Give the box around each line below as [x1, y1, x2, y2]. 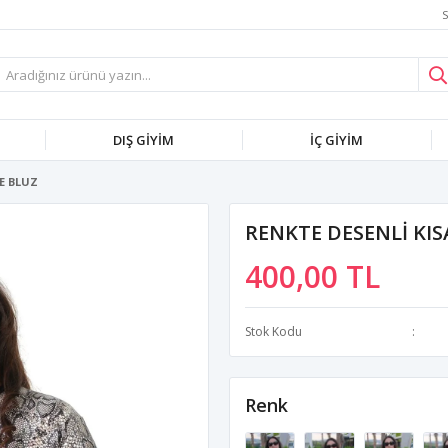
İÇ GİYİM [310, 131, 363, 149]
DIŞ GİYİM [113, 131, 174, 149]
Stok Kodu [245, 323, 302, 340]
